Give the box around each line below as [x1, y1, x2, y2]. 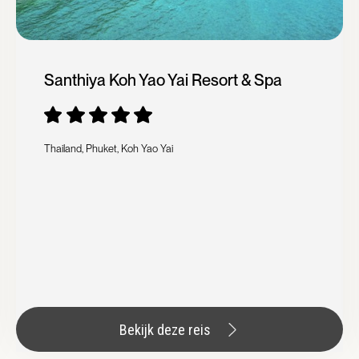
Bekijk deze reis [119, 321, 211, 338]
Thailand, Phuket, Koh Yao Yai [43, 143, 173, 155]
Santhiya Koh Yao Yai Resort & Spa [43, 71, 282, 91]
